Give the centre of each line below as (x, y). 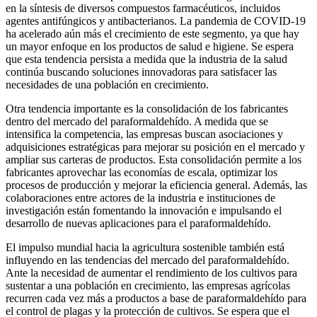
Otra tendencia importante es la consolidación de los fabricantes (147, 109)
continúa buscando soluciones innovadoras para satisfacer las (141, 72)
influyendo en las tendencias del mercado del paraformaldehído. (148, 260)
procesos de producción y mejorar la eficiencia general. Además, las (156, 185)
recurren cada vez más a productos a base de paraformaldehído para (156, 299)
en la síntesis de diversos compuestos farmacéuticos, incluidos (143, 8)
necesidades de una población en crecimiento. (107, 85)
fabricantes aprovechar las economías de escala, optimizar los (142, 173)
